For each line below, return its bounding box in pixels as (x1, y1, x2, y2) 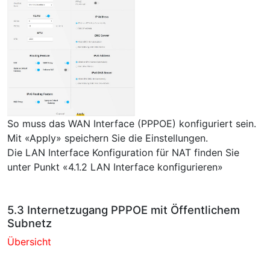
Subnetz (7, 216, 52, 230)
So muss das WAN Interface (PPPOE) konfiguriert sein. (7, 118, 256, 130)
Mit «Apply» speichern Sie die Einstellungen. (7, 132, 208, 145)
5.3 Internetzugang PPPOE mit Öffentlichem (7, 203, 240, 217)
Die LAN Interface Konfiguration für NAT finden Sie (7, 146, 239, 159)
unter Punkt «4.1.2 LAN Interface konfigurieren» (7, 161, 223, 174)
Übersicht (7, 236, 51, 248)
